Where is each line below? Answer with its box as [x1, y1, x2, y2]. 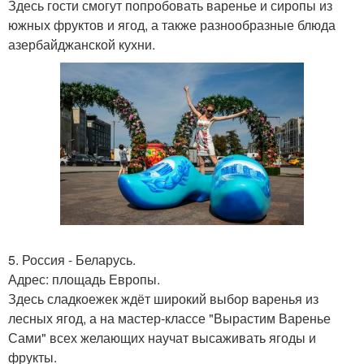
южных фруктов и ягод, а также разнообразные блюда [8, 15, 336, 34]
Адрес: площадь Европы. [8, 270, 160, 289]
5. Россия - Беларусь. [8, 250, 136, 270]
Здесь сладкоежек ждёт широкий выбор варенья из [8, 289, 318, 309]
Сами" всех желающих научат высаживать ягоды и [8, 328, 316, 348]
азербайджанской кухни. [8, 34, 155, 54]
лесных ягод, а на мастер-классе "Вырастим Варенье [8, 309, 331, 328]
